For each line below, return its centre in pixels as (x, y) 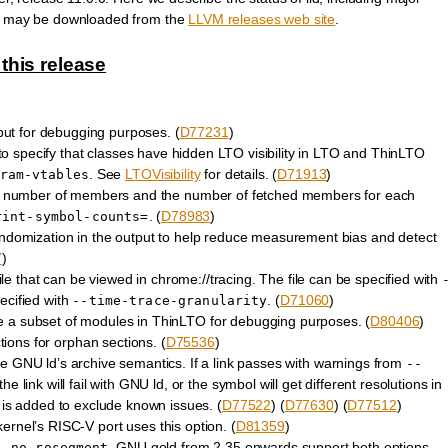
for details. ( (239, 174)
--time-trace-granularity (170, 301)
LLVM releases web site (262, 18)
